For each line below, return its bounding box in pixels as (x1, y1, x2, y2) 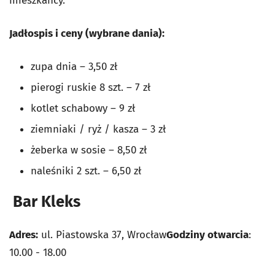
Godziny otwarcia (166, 228, 249, 242)
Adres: (9, 228, 38, 242)
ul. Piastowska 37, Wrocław (38, 228, 166, 242)
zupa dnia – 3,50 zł (31, 60, 117, 73)
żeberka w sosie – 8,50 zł (31, 143, 147, 157)
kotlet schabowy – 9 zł (31, 101, 135, 115)
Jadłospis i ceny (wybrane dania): (9, 26, 165, 40)
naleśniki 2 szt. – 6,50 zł (31, 164, 141, 177)
